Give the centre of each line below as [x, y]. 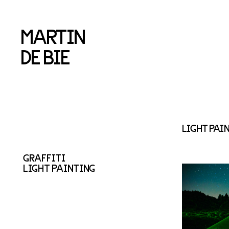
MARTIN [53, 36]
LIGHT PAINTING [59, 168]
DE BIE [45, 56]
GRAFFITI [44, 158]
